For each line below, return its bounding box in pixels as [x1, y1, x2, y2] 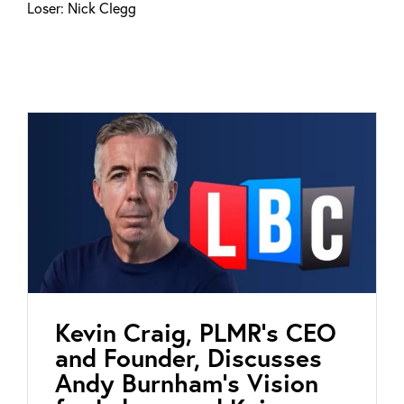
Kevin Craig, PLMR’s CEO [55, 315, 336, 349]
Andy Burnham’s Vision [55, 365, 318, 399]
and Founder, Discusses [55, 340, 322, 374]
